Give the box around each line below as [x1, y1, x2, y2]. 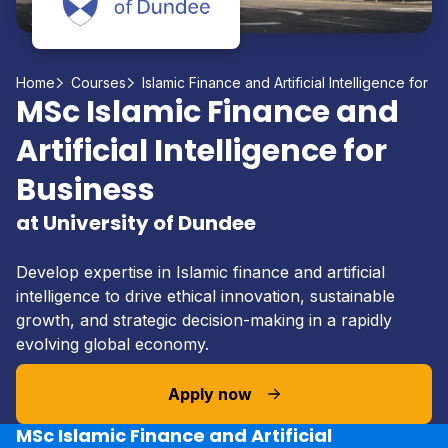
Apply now [168, 384, 252, 404]
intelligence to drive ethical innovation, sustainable [16, 286, 395, 306]
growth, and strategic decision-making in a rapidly [16, 310, 392, 330]
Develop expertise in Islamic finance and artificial [16, 262, 385, 282]
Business [16, 169, 155, 211]
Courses [71, 74, 126, 91]
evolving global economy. [16, 334, 209, 354]
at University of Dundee [16, 209, 256, 237]
